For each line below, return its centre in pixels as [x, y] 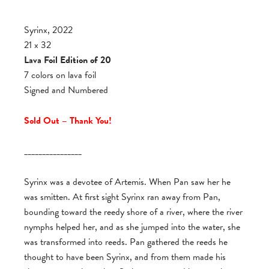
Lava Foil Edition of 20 [68, 60]
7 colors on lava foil [60, 75]
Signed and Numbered [66, 90]
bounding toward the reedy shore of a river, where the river [133, 212]
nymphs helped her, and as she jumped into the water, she [132, 227]
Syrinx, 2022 [48, 30]
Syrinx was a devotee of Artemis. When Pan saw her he [127, 182]
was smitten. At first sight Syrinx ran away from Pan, [122, 197]
